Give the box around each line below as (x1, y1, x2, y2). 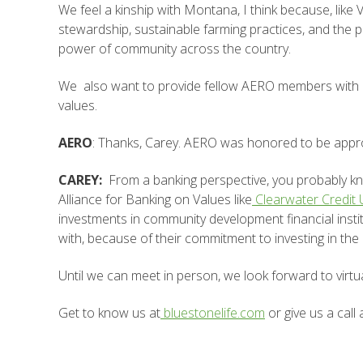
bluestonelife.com (164, 304, 265, 322)
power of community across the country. (58, 40, 291, 58)
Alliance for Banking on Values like (58, 190, 252, 208)
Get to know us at (58, 304, 160, 322)
